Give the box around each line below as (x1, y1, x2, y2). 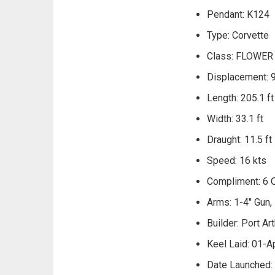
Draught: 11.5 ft (207, 134, 272, 146)
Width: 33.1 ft (207, 113, 263, 125)
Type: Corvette (207, 29, 269, 42)
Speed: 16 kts (207, 155, 266, 167)
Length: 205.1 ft (207, 92, 274, 104)
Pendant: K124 (207, 9, 269, 21)
